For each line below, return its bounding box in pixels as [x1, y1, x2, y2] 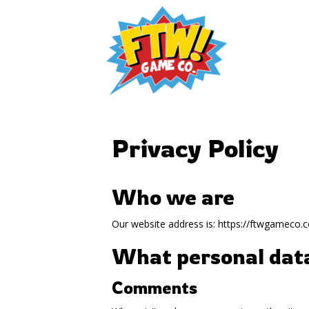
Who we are [112, 184, 235, 210]
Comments [112, 277, 197, 298]
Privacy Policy [112, 132, 279, 163]
